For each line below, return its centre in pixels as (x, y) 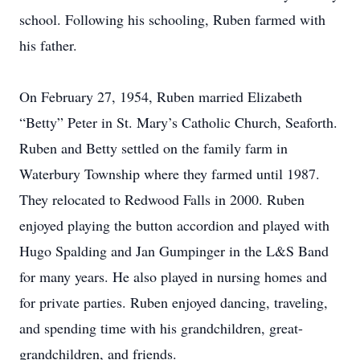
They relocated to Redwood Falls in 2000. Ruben (162, 199)
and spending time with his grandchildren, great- (161, 328)
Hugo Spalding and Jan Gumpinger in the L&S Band (174, 251)
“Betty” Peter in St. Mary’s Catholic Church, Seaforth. (178, 122)
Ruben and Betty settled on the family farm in (153, 148)
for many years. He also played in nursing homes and (173, 276)
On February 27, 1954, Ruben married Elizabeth (161, 96)
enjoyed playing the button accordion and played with (174, 225)
